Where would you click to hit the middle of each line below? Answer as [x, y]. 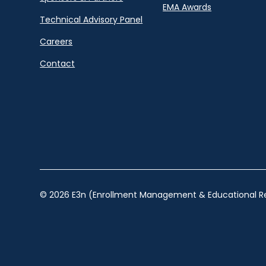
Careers [56, 42]
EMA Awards [187, 7]
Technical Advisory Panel [91, 20]
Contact [58, 64]
